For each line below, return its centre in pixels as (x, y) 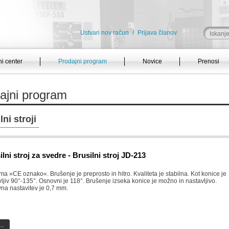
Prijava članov (157, 33)
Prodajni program (83, 61)
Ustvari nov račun (105, 33)
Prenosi (209, 61)
